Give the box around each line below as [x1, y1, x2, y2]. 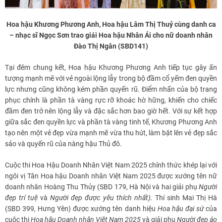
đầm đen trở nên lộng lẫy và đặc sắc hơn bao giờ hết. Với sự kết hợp [5, 107, 217, 115]
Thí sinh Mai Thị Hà [155, 194, 218, 202]
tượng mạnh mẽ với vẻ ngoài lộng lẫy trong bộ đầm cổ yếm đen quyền [5, 74, 217, 83]
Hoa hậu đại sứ [157, 205, 206, 213]
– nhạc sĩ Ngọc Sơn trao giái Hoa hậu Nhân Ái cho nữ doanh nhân [9, 31, 213, 40]
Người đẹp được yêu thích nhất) [48, 194, 151, 202]
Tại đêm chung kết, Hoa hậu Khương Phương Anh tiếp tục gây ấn [5, 63, 217, 72]
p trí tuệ [12, 194, 41, 202]
